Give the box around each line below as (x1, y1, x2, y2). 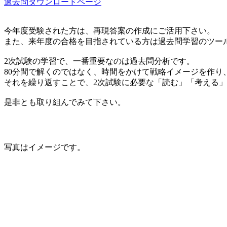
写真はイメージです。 (4, 142, 85, 152)
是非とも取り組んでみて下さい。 (4, 97, 126, 106)
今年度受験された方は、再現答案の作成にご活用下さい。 (4, 26, 215, 35)
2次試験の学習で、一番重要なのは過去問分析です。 (4, 56, 195, 65)
